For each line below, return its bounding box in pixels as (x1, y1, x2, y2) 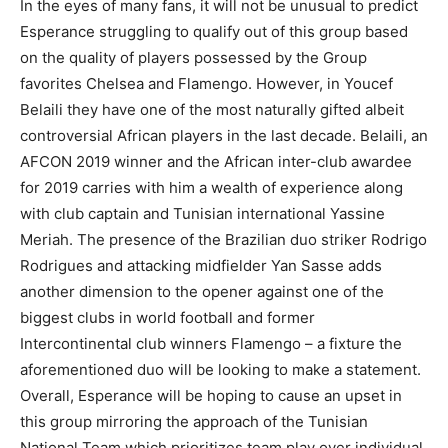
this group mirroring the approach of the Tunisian (20, 411, 368, 431)
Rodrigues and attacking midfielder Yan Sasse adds (20, 255, 382, 275)
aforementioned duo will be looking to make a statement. (20, 359, 421, 379)
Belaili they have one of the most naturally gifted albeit (20, 99, 404, 119)
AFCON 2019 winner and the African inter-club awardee (20, 151, 412, 171)
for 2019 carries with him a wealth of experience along (20, 177, 403, 197)
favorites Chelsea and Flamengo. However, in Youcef (20, 73, 393, 93)
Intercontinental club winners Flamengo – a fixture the (20, 333, 402, 353)
